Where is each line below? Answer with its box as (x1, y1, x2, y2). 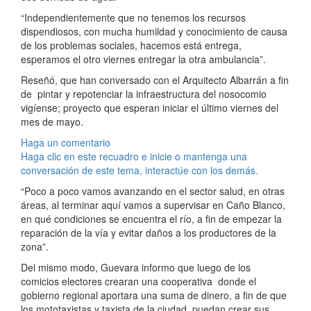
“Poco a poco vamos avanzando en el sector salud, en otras (21, 184, 285, 199)
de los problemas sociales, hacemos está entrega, (21, 38, 242, 53)
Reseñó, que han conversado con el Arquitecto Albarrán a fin (21, 73, 289, 87)
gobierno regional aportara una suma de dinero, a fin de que (21, 288, 287, 303)
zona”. (21, 239, 49, 254)
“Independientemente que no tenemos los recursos (21, 10, 246, 25)
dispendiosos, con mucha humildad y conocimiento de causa (21, 24, 287, 39)
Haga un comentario (21, 135, 110, 150)
